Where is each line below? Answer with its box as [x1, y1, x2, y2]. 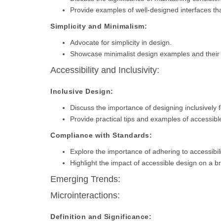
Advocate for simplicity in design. [70, 38, 172, 46]
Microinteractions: [50, 190, 120, 200]
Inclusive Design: [50, 87, 113, 95]
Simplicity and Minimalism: [50, 22, 147, 30]
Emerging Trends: [50, 174, 120, 184]
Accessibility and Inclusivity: [50, 65, 159, 75]
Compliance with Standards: [50, 131, 152, 139]
